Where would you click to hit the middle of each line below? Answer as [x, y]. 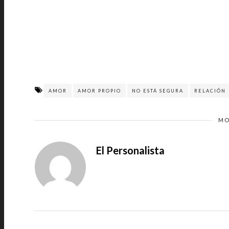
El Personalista [130, 150]
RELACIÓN [210, 91]
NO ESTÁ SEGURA [158, 91]
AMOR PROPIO [99, 91]
